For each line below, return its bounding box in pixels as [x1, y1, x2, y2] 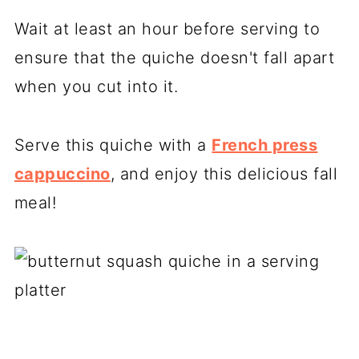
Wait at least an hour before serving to [14, 18, 321, 38]
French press [212, 135, 318, 155]
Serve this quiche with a [14, 135, 212, 155]
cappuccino [14, 163, 111, 184]
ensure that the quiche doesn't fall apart [14, 47, 335, 67]
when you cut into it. [14, 76, 179, 96]
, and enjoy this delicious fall [110, 163, 338, 184]
